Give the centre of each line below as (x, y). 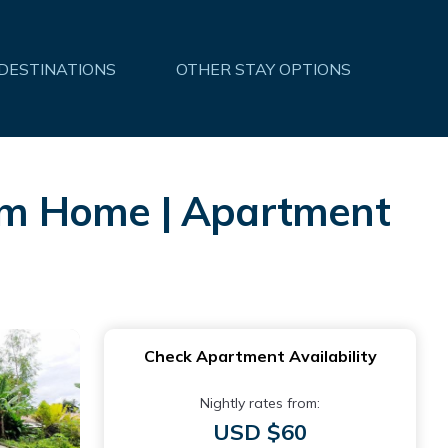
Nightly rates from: (260, 403)
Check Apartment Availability (260, 356)
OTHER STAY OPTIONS (263, 68)
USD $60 (260, 432)
